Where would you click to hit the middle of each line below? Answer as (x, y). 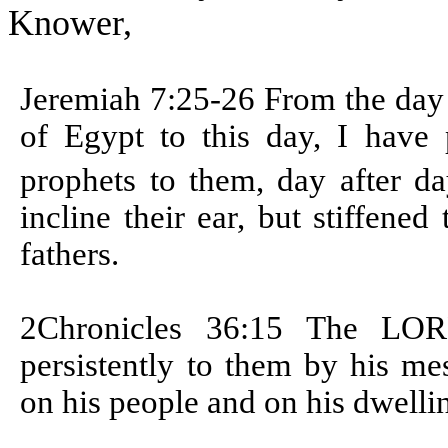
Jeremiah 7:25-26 (142, 98)
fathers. (70, 253)
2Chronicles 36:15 (163, 327)
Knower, (70, 22)
